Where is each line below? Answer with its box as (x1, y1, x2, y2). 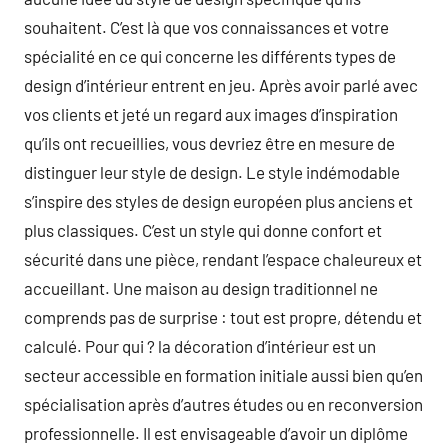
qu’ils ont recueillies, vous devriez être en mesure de (24, 133, 395, 153)
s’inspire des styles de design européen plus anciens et (24, 191, 413, 211)
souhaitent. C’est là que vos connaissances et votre (24, 17, 389, 37)
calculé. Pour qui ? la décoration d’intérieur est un (24, 336, 376, 356)
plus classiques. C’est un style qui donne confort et (24, 220, 382, 240)
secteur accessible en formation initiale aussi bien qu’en (24, 365, 423, 385)
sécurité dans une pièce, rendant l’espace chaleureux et (24, 249, 422, 269)
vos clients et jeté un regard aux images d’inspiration (24, 104, 398, 124)
